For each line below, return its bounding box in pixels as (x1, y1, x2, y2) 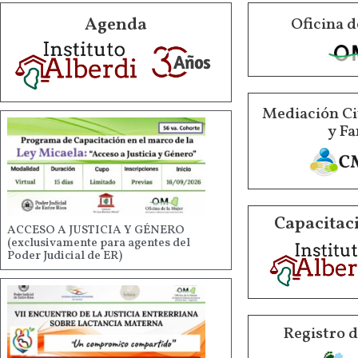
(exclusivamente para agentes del (7, 234, 190, 252)
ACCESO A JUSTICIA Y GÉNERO (7, 221, 185, 239)
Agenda (85, 13, 147, 38)
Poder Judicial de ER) (7, 247, 122, 265)
